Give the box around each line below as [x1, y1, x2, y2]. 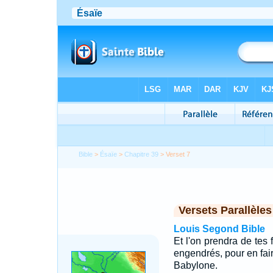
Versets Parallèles [178, 204, 272, 216]
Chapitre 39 [124, 151, 159, 158]
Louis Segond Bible [173, 224, 265, 234]
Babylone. [173, 260, 218, 271]
